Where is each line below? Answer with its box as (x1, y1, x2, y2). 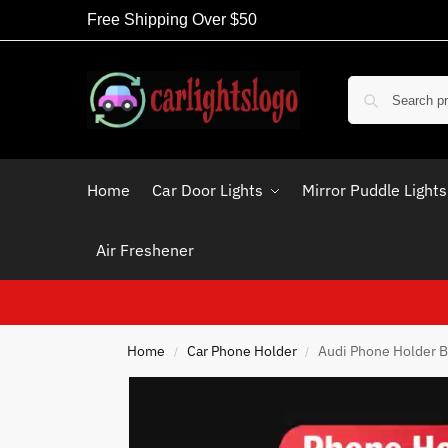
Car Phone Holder (186, 342, 297, 360)
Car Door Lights (151, 180, 263, 200)
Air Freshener (95, 240, 194, 260)
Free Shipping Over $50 (87, 11, 257, 28)
